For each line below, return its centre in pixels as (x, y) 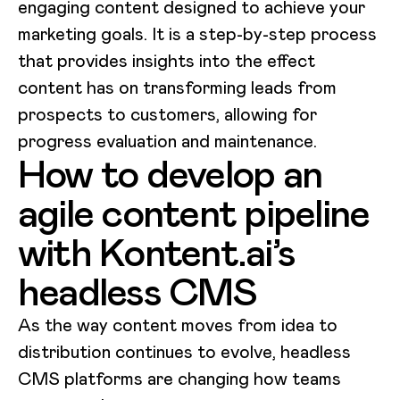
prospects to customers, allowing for (167, 115)
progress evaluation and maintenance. (167, 142)
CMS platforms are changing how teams (179, 379)
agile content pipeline (194, 214)
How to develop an (170, 175)
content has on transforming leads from (177, 88)
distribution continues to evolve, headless (184, 352)
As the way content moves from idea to (178, 325)
